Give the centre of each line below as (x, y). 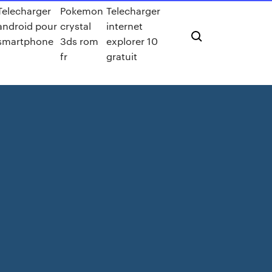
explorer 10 (132, 41)
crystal (76, 26)
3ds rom (80, 41)
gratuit (122, 56)
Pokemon (82, 11)
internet (125, 26)
